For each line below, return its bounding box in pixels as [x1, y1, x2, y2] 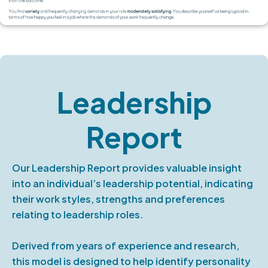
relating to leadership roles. [12, 208, 144, 221]
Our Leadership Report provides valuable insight [12, 162, 242, 175]
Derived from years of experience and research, [12, 239, 239, 252]
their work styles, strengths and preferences [12, 193, 225, 206]
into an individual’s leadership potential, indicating [12, 177, 253, 190]
